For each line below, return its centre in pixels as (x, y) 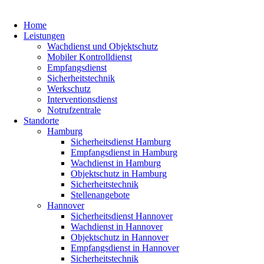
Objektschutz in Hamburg (119, 174)
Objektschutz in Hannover (120, 237)
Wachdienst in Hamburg (116, 163)
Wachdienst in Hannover (117, 227)
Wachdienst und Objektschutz (103, 46)
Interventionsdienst (82, 99)
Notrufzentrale (74, 110)
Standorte (41, 121)
